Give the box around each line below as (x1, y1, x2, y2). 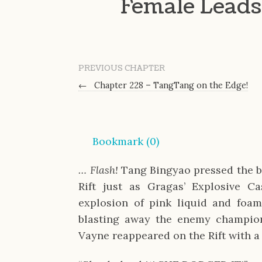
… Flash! (78, 163, 121, 177)
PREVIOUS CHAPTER (78, 63, 166, 74)
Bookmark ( (92, 134, 150, 148)
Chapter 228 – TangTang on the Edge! (92, 80, 249, 91)
